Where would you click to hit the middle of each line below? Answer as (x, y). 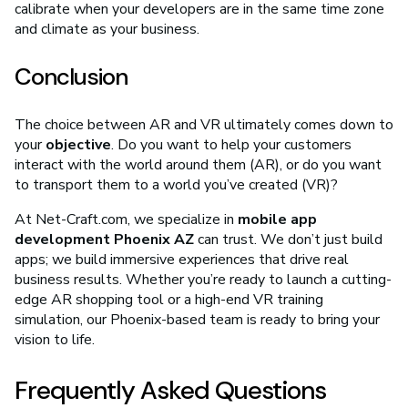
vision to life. (55, 340)
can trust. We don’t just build (288, 240)
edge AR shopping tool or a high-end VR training (169, 300)
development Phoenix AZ (104, 240)
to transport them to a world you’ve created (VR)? (176, 185)
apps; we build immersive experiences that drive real (182, 260)
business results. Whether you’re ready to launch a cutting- (203, 280)
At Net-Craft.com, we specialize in (126, 220)
